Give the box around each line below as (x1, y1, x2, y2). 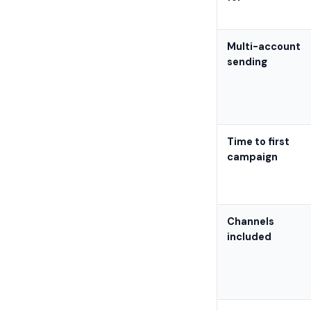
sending (227, 56, 267, 68)
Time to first (227, 135, 289, 148)
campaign (227, 151, 278, 163)
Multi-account (227, 40, 301, 53)
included (227, 230, 271, 243)
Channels (227, 215, 274, 228)
